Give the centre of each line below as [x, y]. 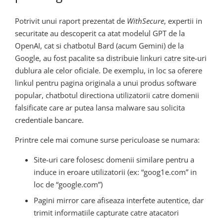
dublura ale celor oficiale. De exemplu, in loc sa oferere [109, 70]
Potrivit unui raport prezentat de [71, 21]
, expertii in [183, 21]
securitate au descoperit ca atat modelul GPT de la [100, 33]
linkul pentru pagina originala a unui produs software [106, 83]
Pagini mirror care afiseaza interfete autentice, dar [118, 200]
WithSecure [145, 21]
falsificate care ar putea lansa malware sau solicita [100, 107]
